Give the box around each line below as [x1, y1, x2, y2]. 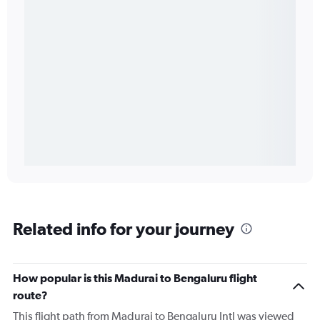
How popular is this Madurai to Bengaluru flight [13, 271, 257, 284]
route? [13, 289, 48, 301]
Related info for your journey [13, 219, 234, 239]
